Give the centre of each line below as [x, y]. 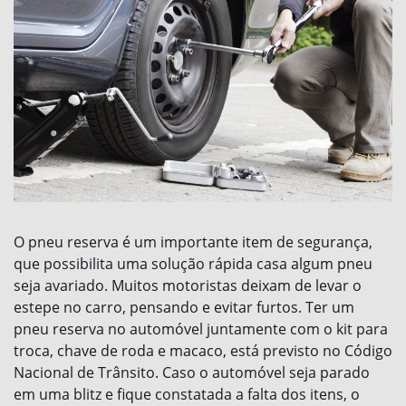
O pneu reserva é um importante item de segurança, [193, 242]
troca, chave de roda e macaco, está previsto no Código [203, 350]
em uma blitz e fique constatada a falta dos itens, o [187, 394]
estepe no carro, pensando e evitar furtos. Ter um [184, 307]
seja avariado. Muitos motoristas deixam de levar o [188, 285]
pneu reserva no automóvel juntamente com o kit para [201, 329]
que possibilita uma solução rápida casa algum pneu [193, 263]
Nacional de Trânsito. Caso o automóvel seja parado [192, 372]
